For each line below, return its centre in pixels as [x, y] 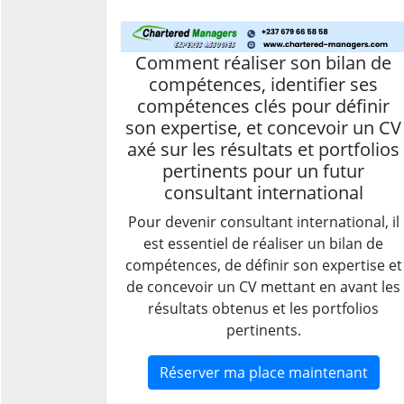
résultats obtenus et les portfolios [263, 308]
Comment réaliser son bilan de [263, 62]
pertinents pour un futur [263, 170]
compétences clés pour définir [263, 106]
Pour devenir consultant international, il [263, 221]
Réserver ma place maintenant [263, 372]
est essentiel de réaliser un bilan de [263, 243]
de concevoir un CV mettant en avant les [263, 286]
